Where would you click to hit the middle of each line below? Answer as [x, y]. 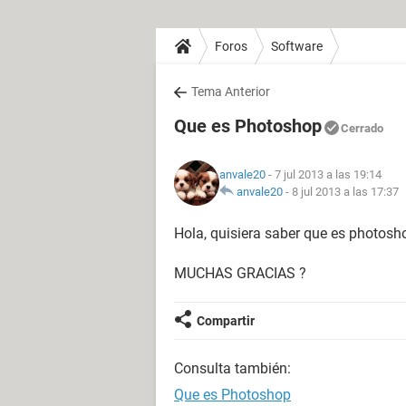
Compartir [226, 321]
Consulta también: [232, 368]
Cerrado [362, 128]
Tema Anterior [231, 92]
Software [297, 46]
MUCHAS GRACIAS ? [240, 273]
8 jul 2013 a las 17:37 [345, 192]
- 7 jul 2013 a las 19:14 [324, 174]
